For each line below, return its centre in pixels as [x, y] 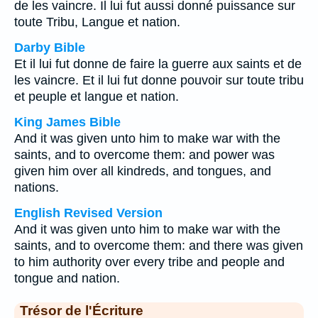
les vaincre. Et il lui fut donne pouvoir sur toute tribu [159, 80]
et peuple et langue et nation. [97, 97]
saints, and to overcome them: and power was [144, 155]
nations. [37, 187]
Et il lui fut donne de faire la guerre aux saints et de [158, 64]
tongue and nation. [67, 278]
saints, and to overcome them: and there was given [159, 246]
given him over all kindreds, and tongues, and [143, 171]
